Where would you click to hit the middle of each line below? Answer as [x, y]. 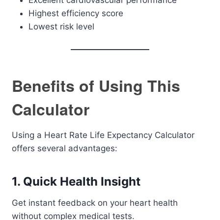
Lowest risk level [61, 27]
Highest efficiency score [76, 13]
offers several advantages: [65, 148]
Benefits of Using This [96, 85]
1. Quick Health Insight [76, 181]
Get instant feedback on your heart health [95, 203]
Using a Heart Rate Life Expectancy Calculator [103, 135]
